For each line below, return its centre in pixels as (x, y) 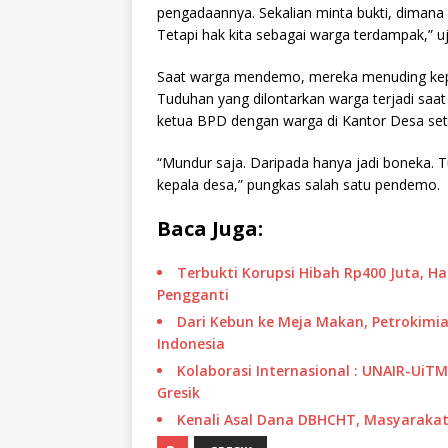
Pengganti (193, 295)
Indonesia (191, 344)
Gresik (178, 393)
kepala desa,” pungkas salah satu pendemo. (298, 185)
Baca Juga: (210, 229)
